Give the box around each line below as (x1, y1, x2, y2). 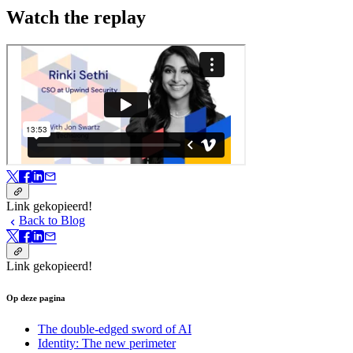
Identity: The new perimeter (38, 336, 176, 350)
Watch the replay (6, 6, 146, 28)
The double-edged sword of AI (38, 321, 191, 336)
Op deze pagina (6, 293, 65, 303)
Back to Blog (19, 214, 85, 228)
